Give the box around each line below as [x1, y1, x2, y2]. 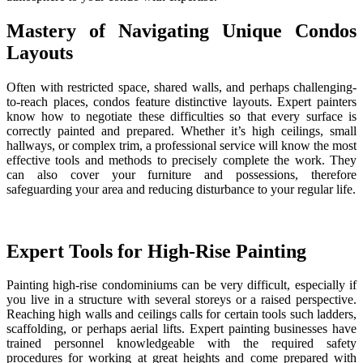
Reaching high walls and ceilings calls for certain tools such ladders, [6, 307, 357, 322]
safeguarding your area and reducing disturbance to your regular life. [6, 181, 356, 196]
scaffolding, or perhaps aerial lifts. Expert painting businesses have [6, 322, 357, 336]
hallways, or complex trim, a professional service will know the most [6, 138, 357, 152]
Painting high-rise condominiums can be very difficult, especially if [6, 278, 357, 293]
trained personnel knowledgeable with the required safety [6, 336, 357, 351]
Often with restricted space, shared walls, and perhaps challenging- [6, 79, 357, 94]
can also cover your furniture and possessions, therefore [6, 167, 357, 181]
